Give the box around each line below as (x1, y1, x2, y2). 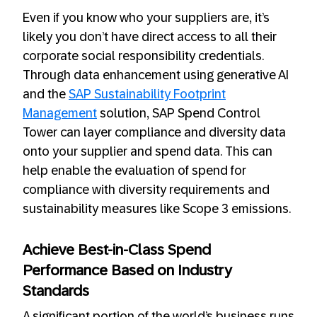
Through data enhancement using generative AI (23, 67, 289, 82)
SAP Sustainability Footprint (69, 86, 226, 101)
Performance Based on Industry (23, 262, 232, 279)
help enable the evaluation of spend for (23, 163, 246, 178)
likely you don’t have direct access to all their (23, 29, 277, 44)
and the (23, 86, 69, 101)
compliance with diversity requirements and (23, 182, 270, 197)
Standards (23, 282, 89, 299)
